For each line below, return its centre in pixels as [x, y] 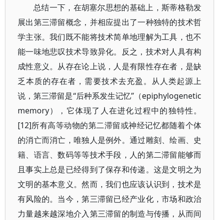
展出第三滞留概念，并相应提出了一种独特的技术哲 [110, 22]
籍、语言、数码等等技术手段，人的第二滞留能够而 [110, 155]
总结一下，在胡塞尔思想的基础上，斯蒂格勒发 [118, 7]
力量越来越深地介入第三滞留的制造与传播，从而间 [110, 214]
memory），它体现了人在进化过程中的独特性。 [110, 110]
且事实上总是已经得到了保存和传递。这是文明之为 [110, 169]
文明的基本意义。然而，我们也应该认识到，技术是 [110, 184]
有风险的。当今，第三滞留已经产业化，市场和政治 [110, 199]
